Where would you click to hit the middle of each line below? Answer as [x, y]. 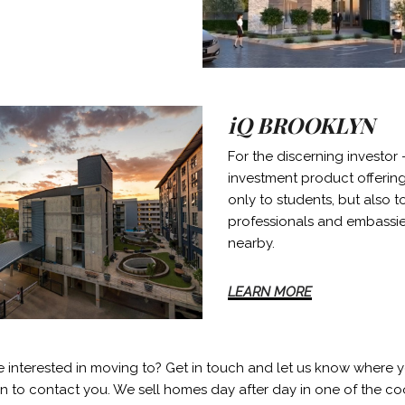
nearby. [252, 243]
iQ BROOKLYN [301, 124]
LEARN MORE [270, 292]
